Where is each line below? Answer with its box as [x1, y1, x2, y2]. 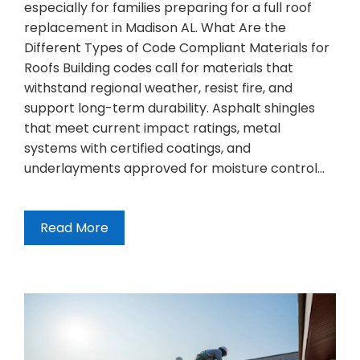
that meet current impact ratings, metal [24, 118, 280, 137]
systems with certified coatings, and [24, 138, 251, 157]
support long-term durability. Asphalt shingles [24, 98, 315, 117]
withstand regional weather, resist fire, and [24, 78, 292, 97]
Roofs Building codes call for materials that [24, 58, 293, 77]
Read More [40, 218, 108, 237]
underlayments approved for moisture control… [24, 158, 325, 178]
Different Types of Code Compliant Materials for [24, 38, 329, 57]
